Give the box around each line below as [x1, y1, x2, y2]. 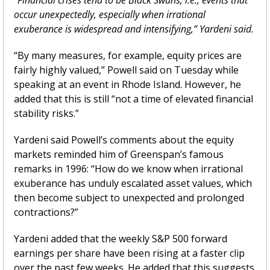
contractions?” [14, 205, 78, 219]
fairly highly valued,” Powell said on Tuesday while [14, 63, 239, 77]
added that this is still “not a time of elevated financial [14, 92, 253, 105]
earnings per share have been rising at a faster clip [14, 246, 245, 260]
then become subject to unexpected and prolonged [14, 190, 244, 204]
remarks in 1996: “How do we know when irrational [14, 162, 243, 175]
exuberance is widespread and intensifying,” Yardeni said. [14, 22, 254, 36]
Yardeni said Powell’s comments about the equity [14, 133, 234, 146]
